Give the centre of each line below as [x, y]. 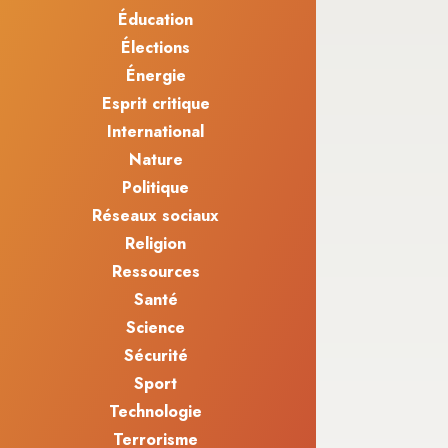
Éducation [156, 20]
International [156, 132]
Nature [155, 160]
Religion [156, 244]
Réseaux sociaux [156, 216]
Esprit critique [155, 104]
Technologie [156, 412]
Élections [156, 48]
